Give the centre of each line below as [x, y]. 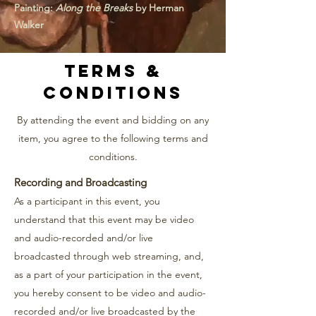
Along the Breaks [94, 8]
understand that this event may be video [104, 220]
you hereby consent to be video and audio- [110, 293]
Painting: [35, 8]
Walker [29, 25]
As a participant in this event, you [87, 201]
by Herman [158, 8]
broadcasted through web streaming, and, [109, 256]
